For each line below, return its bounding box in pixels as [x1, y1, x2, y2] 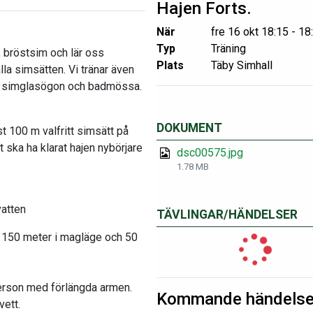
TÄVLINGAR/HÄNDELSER [156, 208, 298, 221]
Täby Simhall [210, 59, 272, 72]
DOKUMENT [156, 121, 222, 135]
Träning [210, 42, 246, 55]
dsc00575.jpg [177, 146, 244, 159]
